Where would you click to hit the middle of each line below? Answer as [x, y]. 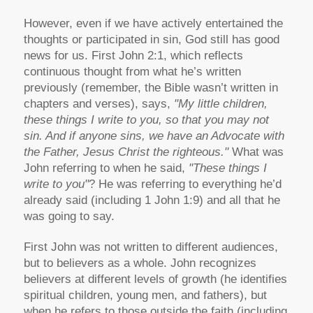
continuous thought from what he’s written [132, 72]
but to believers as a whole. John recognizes [140, 263]
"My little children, [220, 104]
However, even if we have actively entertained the [153, 24]
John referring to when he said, [106, 168]
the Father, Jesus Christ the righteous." [126, 152]
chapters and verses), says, [99, 104]
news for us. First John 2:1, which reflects [133, 56]
